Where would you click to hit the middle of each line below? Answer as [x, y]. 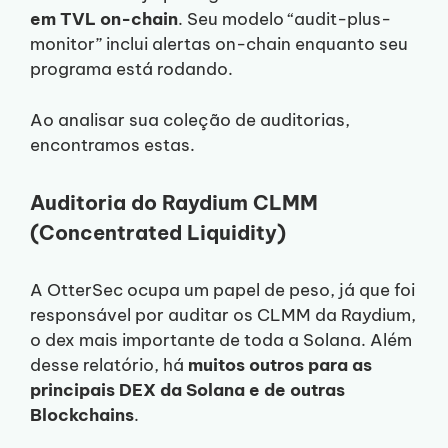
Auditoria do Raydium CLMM [174, 202]
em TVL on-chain [104, 19]
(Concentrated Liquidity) [158, 232]
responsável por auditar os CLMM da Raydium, [223, 314]
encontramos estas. [112, 144]
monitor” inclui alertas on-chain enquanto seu [219, 44]
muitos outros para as [280, 364]
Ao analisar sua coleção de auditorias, [190, 119]
